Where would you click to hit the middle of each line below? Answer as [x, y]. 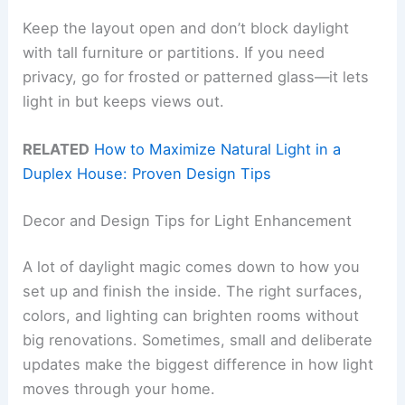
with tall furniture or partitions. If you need [174, 52]
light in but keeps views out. [124, 101]
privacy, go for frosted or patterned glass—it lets [196, 76]
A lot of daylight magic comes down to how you [192, 267]
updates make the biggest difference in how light [198, 365]
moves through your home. [119, 389]
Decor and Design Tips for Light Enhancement [188, 220]
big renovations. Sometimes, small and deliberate [198, 340]
